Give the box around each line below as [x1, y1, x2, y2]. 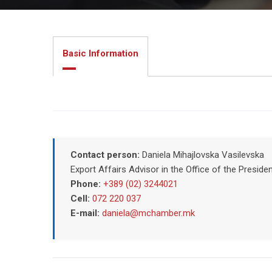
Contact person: [70, 149, 142, 160]
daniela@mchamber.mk [101, 207, 195, 219]
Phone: [70, 178, 103, 189]
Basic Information [63, 47, 138, 59]
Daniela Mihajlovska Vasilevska [141, 149, 264, 160]
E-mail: [70, 207, 102, 219]
